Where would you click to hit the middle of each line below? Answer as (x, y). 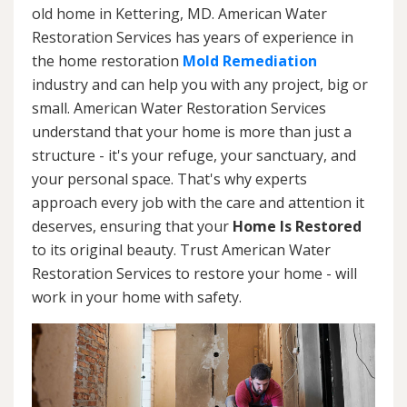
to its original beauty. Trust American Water (181, 249)
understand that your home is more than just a (192, 131)
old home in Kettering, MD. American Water (179, 13)
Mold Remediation (250, 60)
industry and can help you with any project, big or (200, 84)
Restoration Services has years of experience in (193, 37)
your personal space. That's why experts (169, 179)
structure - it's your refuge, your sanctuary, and (194, 155)
